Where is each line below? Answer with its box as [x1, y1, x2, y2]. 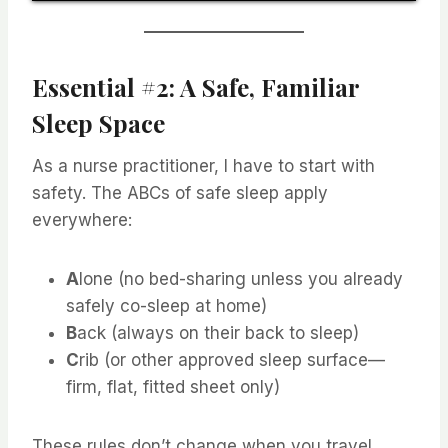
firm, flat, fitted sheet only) [66, 376, 280, 397]
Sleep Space [32, 106, 165, 139]
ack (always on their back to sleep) [77, 322, 359, 343]
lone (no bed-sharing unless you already [79, 268, 403, 289]
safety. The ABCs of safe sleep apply [32, 182, 328, 203]
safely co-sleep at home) [66, 295, 267, 316]
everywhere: [32, 209, 132, 230]
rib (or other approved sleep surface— [79, 349, 385, 370]
